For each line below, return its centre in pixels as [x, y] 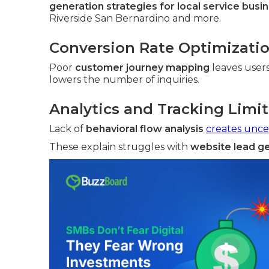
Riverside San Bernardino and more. [135, 18]
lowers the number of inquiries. [124, 80]
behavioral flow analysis [145, 129]
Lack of [68, 129]
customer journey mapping [142, 68]
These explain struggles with [120, 147]
